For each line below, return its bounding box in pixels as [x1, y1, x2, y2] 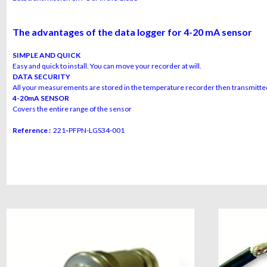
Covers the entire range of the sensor [13, 104, 132, 113]
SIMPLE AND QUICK [13, 51, 81, 60]
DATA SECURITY [13, 72, 71, 81]
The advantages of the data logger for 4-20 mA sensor [13, 26, 253, 38]
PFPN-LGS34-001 [69, 126, 125, 135]
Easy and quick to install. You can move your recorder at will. [13, 61, 202, 70]
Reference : [13, 126, 54, 135]
